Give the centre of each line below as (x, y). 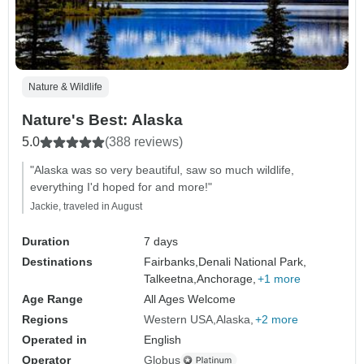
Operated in (54, 339)
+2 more (277, 319)
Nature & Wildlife (65, 87)
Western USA (179, 319)
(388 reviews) (144, 141)
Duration (46, 241)
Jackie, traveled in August (86, 206)
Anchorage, (227, 278)
